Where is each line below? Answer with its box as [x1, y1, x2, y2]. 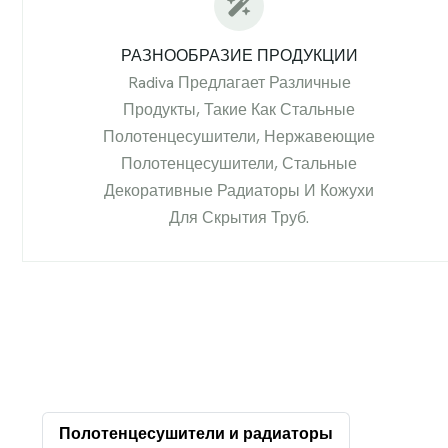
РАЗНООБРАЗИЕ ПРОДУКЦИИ [120, 44, 358, 66]
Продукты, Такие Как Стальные [123, 98, 356, 120]
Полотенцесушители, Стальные [121, 152, 358, 174]
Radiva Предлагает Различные [127, 71, 351, 93]
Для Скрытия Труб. [169, 206, 310, 228]
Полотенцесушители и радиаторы [59, 422, 334, 444]
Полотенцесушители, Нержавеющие [103, 125, 376, 147]
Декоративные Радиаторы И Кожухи [104, 179, 375, 201]
